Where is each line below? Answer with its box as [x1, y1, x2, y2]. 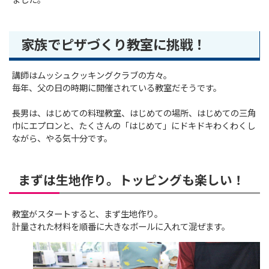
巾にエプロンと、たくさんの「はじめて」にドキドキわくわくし [12, 121, 256, 131]
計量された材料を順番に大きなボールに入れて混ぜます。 [12, 222, 231, 232]
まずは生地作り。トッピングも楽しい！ [17, 173, 245, 188]
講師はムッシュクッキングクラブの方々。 [12, 70, 172, 81]
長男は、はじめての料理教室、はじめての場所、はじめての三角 [12, 108, 256, 119]
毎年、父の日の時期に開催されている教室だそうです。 [12, 83, 222, 94]
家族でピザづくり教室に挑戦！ [21, 37, 207, 53]
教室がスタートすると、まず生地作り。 [12, 209, 163, 220]
